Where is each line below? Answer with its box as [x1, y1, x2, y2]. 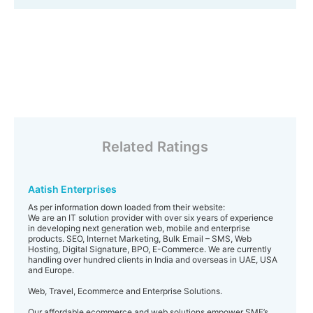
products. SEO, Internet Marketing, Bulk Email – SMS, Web [28, 233, 252, 244]
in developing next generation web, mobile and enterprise [28, 223, 250, 233]
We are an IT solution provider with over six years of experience [28, 212, 273, 223]
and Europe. [28, 265, 74, 275]
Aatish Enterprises [28, 183, 117, 195]
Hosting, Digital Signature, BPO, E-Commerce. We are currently [28, 244, 272, 254]
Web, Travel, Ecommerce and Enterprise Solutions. [28, 286, 222, 296]
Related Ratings [101, 138, 208, 155]
